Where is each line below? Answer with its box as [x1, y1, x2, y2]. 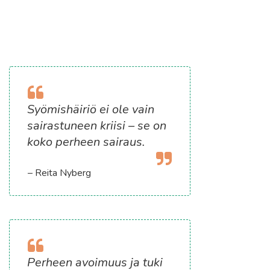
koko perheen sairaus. [27, 133, 146, 150]
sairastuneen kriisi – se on [27, 117, 167, 134]
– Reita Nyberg [28, 166, 92, 180]
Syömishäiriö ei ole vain [27, 101, 155, 118]
